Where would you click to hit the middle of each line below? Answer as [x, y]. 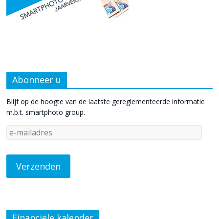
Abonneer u [37, 80]
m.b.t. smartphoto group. [46, 112]
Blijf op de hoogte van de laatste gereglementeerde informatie [106, 101]
